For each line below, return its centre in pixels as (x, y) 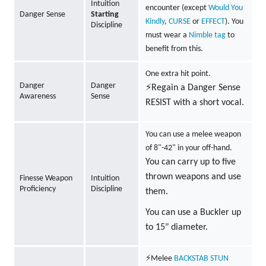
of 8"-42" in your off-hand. (189, 148)
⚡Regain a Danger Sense (193, 88)
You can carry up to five (190, 162)
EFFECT (213, 22)
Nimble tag (207, 36)
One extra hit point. (178, 74)
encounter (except (177, 8)
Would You (225, 8)
